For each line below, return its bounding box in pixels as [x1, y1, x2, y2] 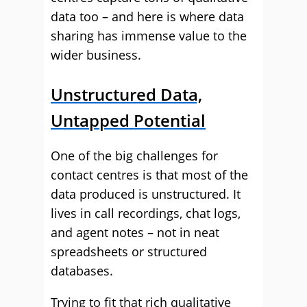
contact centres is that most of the [51, 167, 248, 183]
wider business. [51, 47, 141, 63]
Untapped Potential [51, 109, 206, 132]
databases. [51, 262, 113, 279]
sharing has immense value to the [51, 27, 247, 44]
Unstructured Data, [51, 83, 202, 106]
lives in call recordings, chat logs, [51, 205, 241, 221]
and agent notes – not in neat [51, 224, 219, 241]
